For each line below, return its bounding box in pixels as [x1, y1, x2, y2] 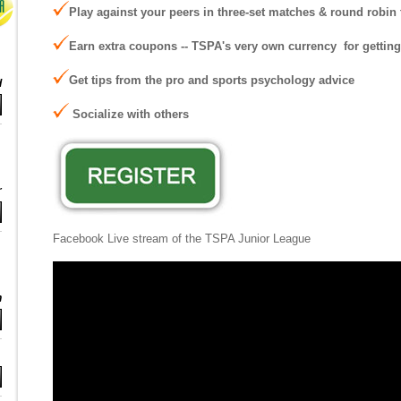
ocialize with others [81, 107, 192, 121]
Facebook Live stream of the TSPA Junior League [53, 232, 311, 245]
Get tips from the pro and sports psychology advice [69, 73, 354, 87]
